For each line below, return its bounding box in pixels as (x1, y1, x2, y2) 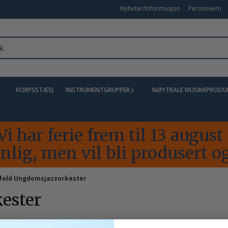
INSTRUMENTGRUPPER (66, 85, 130, 94)
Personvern (188, 4, 221, 13)
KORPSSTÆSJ (16, 85, 53, 94)
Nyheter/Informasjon (120, 4, 180, 13)
